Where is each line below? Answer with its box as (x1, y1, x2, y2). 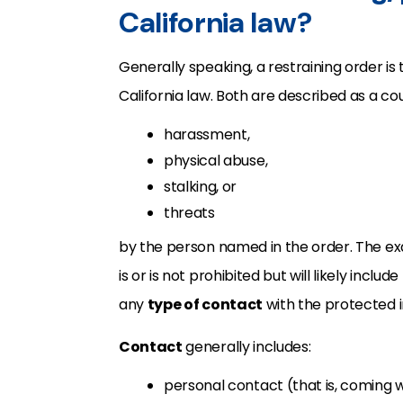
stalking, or (164, 176, 237, 197)
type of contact (147, 294, 263, 315)
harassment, (164, 124, 250, 145)
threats (164, 202, 215, 223)
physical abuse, (164, 150, 268, 171)
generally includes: (182, 336, 311, 357)
